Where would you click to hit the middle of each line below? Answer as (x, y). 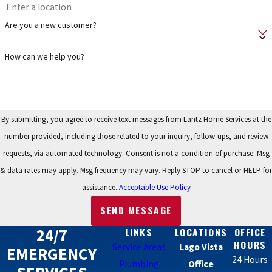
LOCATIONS (201, 232)
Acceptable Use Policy (155, 187)
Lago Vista (201, 246)
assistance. (100, 187)
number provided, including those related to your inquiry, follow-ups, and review (136, 136)
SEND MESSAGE (136, 210)
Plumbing (139, 263)
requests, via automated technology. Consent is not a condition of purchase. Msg (64, 153)
